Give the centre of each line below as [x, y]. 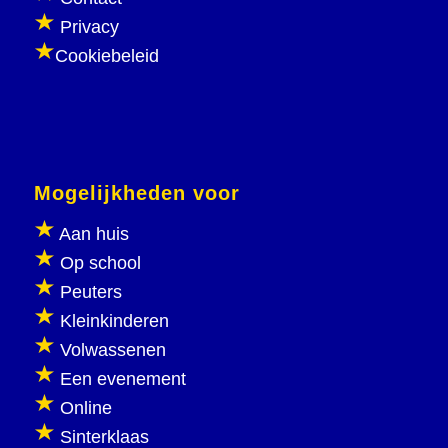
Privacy [89, 27]
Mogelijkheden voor [136, 192]
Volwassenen [110, 349]
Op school [100, 262]
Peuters [90, 291]
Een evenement [122, 378]
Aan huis [93, 233]
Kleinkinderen [111, 320]
